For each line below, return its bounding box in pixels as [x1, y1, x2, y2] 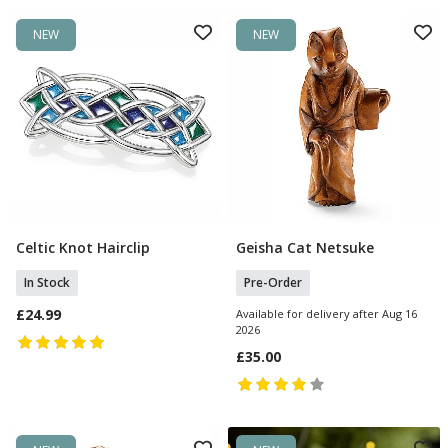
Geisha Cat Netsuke [236, 238, 374, 257]
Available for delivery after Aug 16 [236, 306, 417, 321]
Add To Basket [66, 241, 162, 260]
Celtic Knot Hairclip [16, 238, 150, 257]
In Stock [24, 274, 70, 291]
